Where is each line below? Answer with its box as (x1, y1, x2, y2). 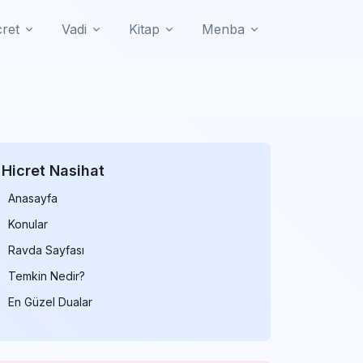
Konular (8, 217, 48, 231)
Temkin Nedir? (8, 269, 85, 283)
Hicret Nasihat (2, 162, 105, 179)
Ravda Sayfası (8, 243, 84, 257)
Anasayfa (8, 191, 58, 205)
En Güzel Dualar (8, 295, 92, 309)
